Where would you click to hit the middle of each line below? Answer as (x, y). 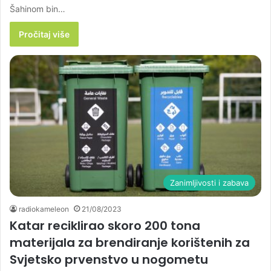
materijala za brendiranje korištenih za (130, 243)
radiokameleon (44, 209)
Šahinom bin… (38, 8)
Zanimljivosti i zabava (209, 183)
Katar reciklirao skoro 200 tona (105, 226)
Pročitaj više (44, 34)
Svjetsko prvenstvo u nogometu (109, 260)
